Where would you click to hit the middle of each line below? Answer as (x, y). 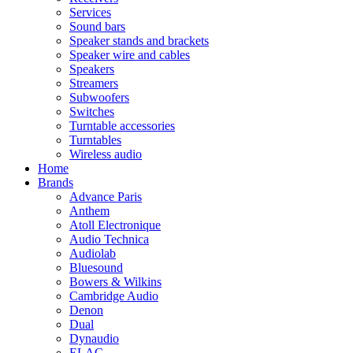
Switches (92, 111)
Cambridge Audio (114, 296)
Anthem (89, 211)
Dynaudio (94, 338)
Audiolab (93, 253)
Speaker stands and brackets (139, 41)
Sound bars (97, 26)
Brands (56, 182)
